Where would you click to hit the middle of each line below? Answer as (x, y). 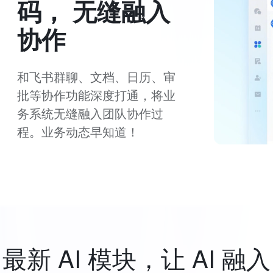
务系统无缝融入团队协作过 (90, 113)
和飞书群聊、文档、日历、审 (96, 76)
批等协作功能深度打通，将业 (96, 94)
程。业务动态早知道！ (78, 131)
